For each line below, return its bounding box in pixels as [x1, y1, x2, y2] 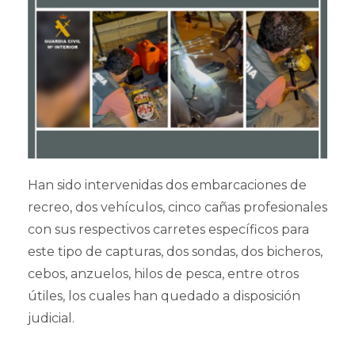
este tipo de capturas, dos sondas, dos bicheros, [28, 243, 323, 259]
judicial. [28, 310, 74, 326]
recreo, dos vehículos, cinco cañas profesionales [28, 199, 327, 215]
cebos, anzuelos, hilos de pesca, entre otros [28, 265, 299, 281]
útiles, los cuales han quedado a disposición [28, 288, 300, 303]
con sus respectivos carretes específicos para [28, 221, 309, 237]
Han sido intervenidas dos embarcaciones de [28, 177, 307, 193]
